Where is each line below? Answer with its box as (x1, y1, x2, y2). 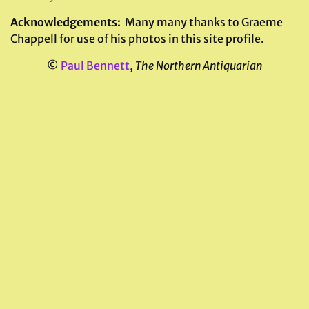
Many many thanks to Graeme (125, 15, 283, 29)
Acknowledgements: (10, 15, 125, 29)
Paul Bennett (61, 59, 130, 72)
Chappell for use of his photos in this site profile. (10, 32, 264, 46)
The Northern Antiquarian (135, 59, 262, 72)
